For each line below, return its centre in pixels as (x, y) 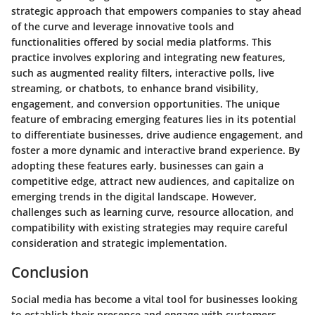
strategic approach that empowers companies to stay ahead (156, 11)
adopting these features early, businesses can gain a (137, 166)
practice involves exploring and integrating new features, (148, 58)
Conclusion (50, 272)
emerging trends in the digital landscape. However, (134, 197)
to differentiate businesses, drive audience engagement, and (157, 135)
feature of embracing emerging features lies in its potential (154, 120)
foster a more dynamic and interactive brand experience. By (156, 150)
